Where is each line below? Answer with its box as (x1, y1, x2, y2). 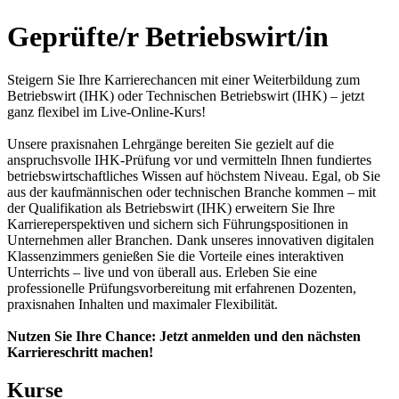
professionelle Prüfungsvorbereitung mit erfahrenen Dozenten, (7, 281, 356, 297)
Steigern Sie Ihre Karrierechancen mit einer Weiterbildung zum (7, 72, 360, 88)
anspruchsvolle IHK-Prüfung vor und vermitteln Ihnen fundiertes (7, 152, 371, 168)
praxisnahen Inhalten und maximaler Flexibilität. (7, 297, 278, 313)
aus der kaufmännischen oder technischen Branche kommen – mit (7, 184, 376, 200)
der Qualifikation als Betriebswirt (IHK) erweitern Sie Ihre (7, 200, 335, 216)
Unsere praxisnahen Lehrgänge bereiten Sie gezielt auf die (7, 136, 334, 152)
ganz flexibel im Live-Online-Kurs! (7, 104, 206, 120)
